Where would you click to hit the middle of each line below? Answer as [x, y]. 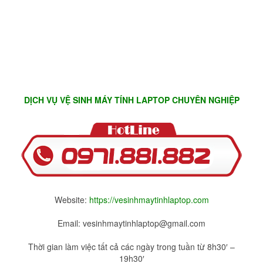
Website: [72, 200]
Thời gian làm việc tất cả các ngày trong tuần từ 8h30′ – [131, 247]
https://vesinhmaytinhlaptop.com [149, 200]
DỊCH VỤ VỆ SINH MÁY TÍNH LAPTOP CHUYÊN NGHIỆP [131, 100]
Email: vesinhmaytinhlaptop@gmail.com [131, 223]
